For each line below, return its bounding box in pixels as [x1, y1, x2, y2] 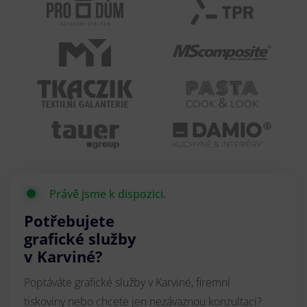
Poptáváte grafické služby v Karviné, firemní [24, 274, 230, 290]
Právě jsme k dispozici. [49, 186, 166, 201]
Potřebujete [24, 210, 114, 231]
